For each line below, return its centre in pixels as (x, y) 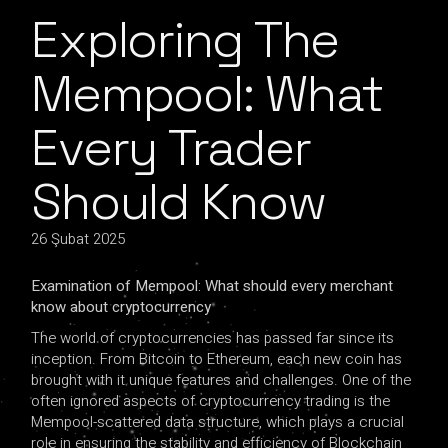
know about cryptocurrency (121, 307)
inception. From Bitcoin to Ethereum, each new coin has (217, 359)
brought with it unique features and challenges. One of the (221, 380)
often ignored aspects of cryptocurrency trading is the (211, 401)
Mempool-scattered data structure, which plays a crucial (218, 422)
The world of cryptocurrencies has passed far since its (213, 338)
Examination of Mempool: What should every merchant (212, 286)
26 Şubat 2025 (78, 239)
